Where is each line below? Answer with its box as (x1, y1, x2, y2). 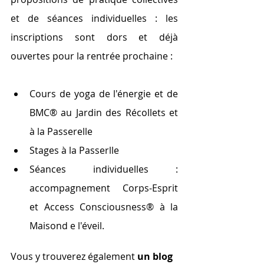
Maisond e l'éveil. (29, 219, 104, 232)
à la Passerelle (29, 124, 93, 138)
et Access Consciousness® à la (29, 200, 178, 213)
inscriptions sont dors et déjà (11, 30, 178, 44)
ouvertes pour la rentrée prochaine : (11, 49, 173, 62)
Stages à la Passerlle (29, 143, 119, 157)
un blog (137, 249, 173, 263)
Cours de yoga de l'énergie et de (29, 87, 178, 100)
